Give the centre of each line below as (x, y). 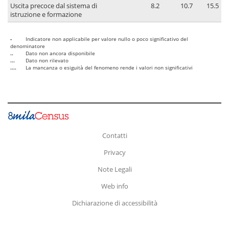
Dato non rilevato (47, 61)
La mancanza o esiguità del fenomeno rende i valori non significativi (109, 68)
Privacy (114, 152)
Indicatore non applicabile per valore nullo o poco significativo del (107, 39)
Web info (114, 186)
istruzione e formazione (46, 15)
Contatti (114, 135)
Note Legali (114, 169)
